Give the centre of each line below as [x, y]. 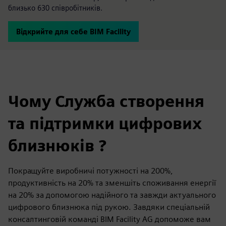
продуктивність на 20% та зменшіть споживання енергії [112, 183]
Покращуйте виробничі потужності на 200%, [91, 171]
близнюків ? [57, 146]
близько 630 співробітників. [55, 8]
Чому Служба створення [106, 101]
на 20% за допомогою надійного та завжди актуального [112, 195]
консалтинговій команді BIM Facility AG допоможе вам [109, 219]
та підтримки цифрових [105, 123]
